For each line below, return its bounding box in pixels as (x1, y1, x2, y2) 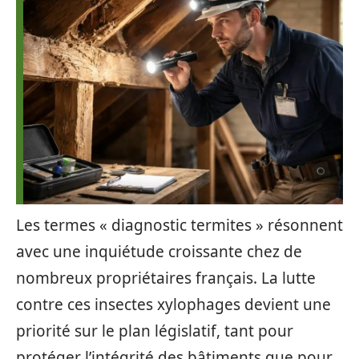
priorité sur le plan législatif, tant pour (16, 321, 293, 341)
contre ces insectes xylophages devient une (16, 294, 331, 315)
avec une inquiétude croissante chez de (16, 241, 302, 262)
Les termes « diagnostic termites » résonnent (16, 215, 343, 236)
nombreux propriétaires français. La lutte (16, 268, 316, 288)
